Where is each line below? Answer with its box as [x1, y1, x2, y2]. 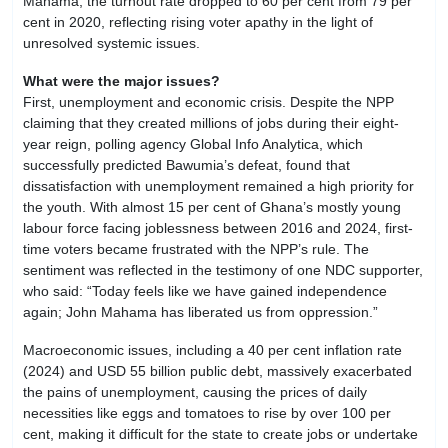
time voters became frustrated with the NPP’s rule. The [23, 241, 369, 258]
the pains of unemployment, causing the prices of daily [23, 383, 367, 400]
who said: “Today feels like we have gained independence [23, 283, 387, 300]
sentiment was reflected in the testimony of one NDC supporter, [23, 262, 423, 279]
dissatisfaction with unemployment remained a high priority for [23, 178, 414, 195]
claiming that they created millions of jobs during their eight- [23, 115, 399, 132]
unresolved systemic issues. [23, 35, 204, 52]
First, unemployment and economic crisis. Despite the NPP [23, 94, 394, 111]
